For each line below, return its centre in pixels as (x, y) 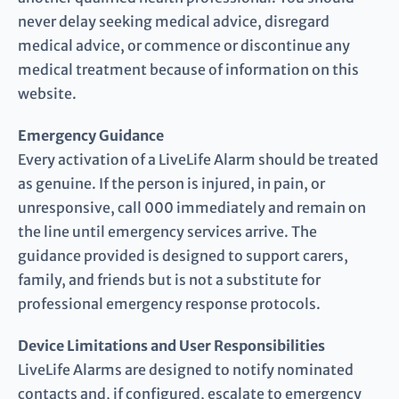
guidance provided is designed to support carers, (183, 256)
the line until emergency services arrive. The (167, 232)
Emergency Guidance (91, 136)
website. (47, 94)
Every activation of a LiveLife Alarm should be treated (198, 160)
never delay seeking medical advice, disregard (174, 22)
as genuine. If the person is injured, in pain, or (171, 184)
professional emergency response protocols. (169, 304)
